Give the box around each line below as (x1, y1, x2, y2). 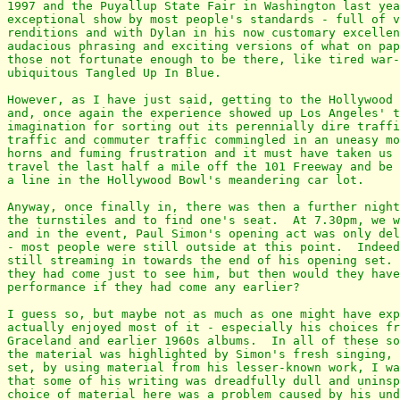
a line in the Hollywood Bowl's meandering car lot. (7, 173, 364, 187)
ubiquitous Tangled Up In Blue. (7, 66, 221, 80)
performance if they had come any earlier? (7, 280, 300, 295)
